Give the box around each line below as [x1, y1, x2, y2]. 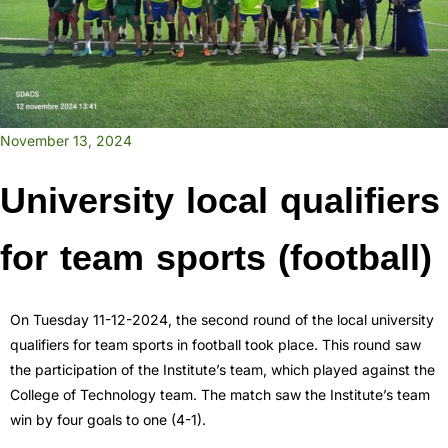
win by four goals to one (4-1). [10, 411, 206, 429]
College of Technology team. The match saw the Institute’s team [10, 386, 430, 404]
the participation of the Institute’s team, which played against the [10, 361, 435, 379]
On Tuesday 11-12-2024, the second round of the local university [10, 311, 434, 329]
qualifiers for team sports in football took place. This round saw [10, 336, 421, 354]
